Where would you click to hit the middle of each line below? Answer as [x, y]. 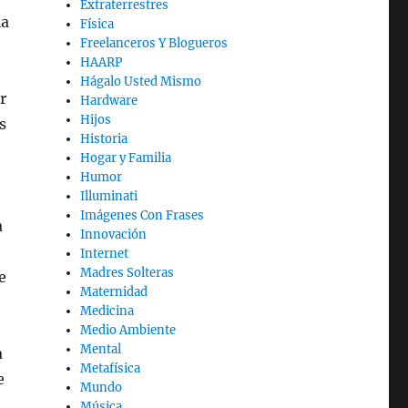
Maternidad [114, 292]
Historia [104, 139]
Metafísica [111, 368]
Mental [101, 349]
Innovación [114, 235]
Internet [105, 254]
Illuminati [109, 196]
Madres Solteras [127, 273]
